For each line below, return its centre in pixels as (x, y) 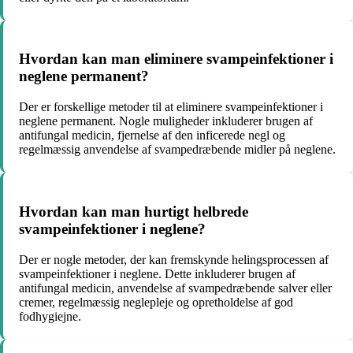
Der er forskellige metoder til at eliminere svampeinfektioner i (171, 107)
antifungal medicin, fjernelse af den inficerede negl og (152, 136)
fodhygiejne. (50, 316)
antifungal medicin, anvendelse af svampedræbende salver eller (175, 288)
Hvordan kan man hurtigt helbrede (134, 211)
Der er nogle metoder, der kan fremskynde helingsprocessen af (174, 259)
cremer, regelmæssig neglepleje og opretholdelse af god (156, 302)
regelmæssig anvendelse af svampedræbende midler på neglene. (177, 150)
